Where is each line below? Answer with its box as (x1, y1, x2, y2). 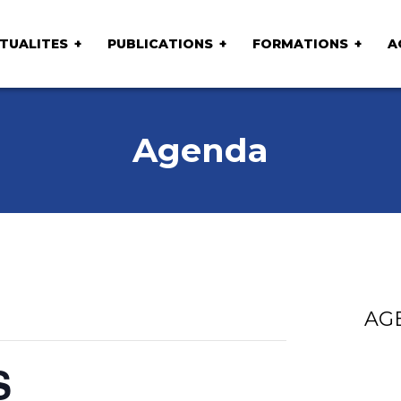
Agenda (132, 130, 269, 170)
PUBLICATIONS (107, 35, 213, 52)
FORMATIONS (252, 35, 348, 52)
